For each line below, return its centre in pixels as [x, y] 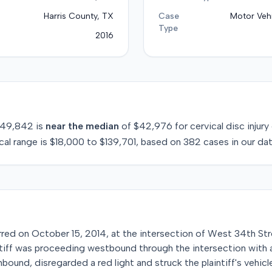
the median [92, 126]
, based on [158, 142]
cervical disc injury [229, 126]
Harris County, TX [79, 16]
